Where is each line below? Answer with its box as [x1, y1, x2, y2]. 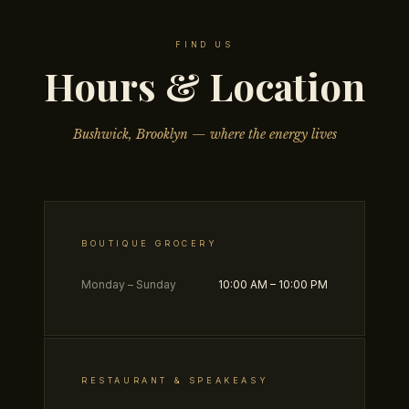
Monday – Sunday [81, 277, 176, 291]
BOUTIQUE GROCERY [81, 237, 218, 248]
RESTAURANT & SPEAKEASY [81, 374, 269, 385]
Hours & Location [44, 59, 365, 111]
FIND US [175, 38, 234, 49]
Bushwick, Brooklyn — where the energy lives [72, 125, 337, 142]
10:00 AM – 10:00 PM [218, 277, 328, 291]
